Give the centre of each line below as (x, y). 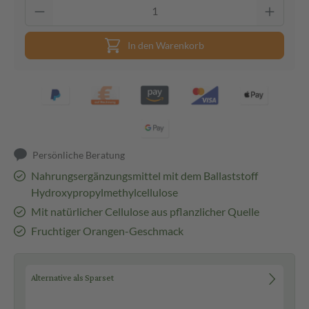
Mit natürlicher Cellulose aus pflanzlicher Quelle (145, 211)
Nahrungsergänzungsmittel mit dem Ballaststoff (144, 176)
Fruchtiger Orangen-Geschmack (107, 231)
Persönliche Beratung (79, 155)
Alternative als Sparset (72, 279)
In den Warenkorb (166, 45)
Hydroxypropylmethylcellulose (104, 192)
